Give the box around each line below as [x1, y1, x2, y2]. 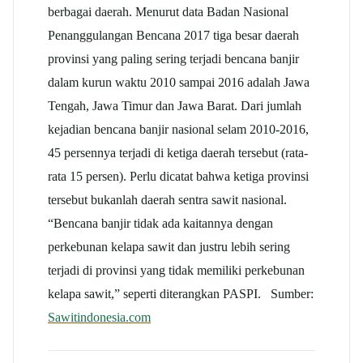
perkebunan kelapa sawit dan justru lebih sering [48, 238, 290, 254]
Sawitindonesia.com [48, 309, 151, 325]
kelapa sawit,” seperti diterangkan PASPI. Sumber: [48, 285, 314, 301]
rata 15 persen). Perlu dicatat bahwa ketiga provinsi [48, 168, 309, 184]
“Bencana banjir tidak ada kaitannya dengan [48, 215, 273, 231]
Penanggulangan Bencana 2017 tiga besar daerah [48, 27, 299, 43]
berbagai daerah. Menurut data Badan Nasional [48, 3, 288, 19]
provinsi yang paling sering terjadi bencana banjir [48, 50, 299, 66]
